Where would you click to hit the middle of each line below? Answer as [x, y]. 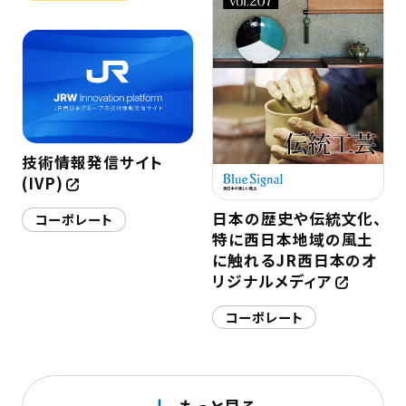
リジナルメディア [272, 281]
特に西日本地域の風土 [293, 240]
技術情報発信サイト [92, 163]
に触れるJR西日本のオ [295, 261]
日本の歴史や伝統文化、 [297, 219]
